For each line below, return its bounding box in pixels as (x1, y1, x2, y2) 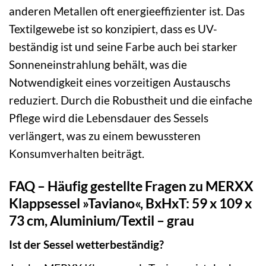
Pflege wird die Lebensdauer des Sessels (9, 110, 208, 125)
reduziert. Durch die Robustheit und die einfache (9, 93, 252, 107)
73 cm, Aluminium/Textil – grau (9, 211, 194, 229)
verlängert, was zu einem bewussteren (9, 128, 201, 142)
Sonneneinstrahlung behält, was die (9, 57, 187, 71)
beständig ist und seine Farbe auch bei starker (9, 39, 237, 53)
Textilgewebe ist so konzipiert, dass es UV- (9, 21, 217, 36)
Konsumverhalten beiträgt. (9, 146, 144, 160)
